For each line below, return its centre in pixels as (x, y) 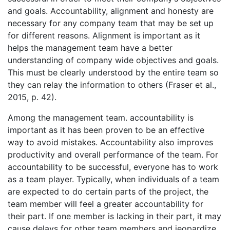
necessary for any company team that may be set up (111, 23)
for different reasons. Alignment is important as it (104, 36)
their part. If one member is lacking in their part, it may (114, 216)
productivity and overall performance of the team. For (113, 155)
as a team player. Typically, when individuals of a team (113, 179)
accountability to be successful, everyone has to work (113, 167)
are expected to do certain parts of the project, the (108, 192)
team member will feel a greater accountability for (106, 204)
